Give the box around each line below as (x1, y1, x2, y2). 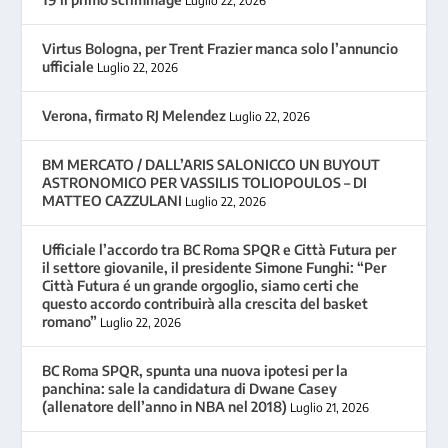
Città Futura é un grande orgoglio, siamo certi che (42, 277, 360, 295)
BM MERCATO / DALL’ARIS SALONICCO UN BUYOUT (42, 156, 381, 174)
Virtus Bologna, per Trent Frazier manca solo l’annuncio (42, 40, 399, 58)
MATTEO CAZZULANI (42, 192, 183, 210)
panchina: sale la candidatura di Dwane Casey (42, 380, 338, 398)
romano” (42, 313, 98, 331)
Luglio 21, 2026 (290, 400, 370, 416)
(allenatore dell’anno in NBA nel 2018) (42, 398, 288, 416)
